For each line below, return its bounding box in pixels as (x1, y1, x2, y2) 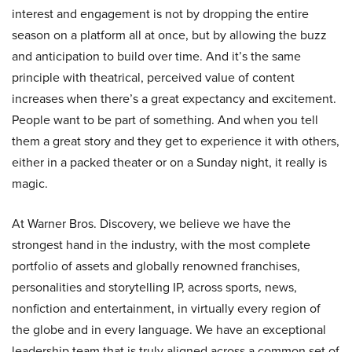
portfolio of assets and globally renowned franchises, (12, 257, 300, 275)
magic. (12, 174, 48, 192)
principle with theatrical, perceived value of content (12, 68, 295, 86)
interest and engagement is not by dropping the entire (12, 5, 309, 23)
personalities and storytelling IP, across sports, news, (12, 278, 297, 296)
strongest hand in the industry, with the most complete (12, 236, 310, 254)
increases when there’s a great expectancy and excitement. (12, 90, 336, 108)
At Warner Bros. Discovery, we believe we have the (12, 214, 291, 233)
